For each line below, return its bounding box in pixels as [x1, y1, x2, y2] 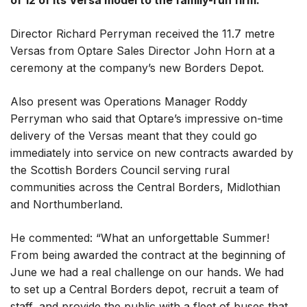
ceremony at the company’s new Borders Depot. [10, 61, 264, 75]
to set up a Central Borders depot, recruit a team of [10, 282, 279, 296]
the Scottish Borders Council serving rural [10, 163, 230, 177]
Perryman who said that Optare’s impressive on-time [10, 112, 283, 125]
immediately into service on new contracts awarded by [10, 146, 293, 160]
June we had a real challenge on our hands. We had [10, 265, 284, 279]
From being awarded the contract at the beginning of [10, 248, 286, 262]
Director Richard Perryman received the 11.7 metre [10, 27, 275, 40]
